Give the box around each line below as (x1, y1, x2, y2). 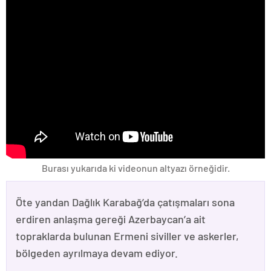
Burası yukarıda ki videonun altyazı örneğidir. (41, 162, 230, 174)
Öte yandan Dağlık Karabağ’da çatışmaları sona (16, 195, 235, 209)
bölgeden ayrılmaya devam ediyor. (16, 246, 178, 260)
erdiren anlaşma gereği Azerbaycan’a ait (16, 212, 206, 226)
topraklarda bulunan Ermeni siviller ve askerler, (16, 229, 239, 243)
